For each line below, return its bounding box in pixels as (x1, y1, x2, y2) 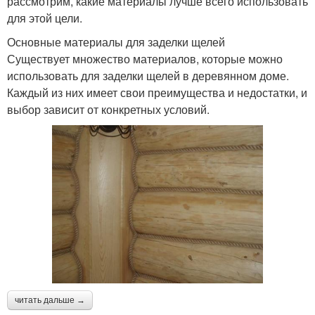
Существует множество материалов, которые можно (7, 50, 283, 67)
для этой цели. (7, 9, 82, 26)
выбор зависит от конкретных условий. (7, 101, 210, 117)
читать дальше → (15, 295, 85, 305)
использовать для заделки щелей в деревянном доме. (7, 67, 289, 84)
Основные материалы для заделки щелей (7, 33, 225, 50)
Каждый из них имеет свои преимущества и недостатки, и (7, 84, 307, 101)
